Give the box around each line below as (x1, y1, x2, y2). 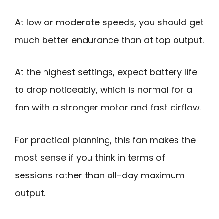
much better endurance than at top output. (15, 33, 204, 46)
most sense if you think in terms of (15, 151, 165, 164)
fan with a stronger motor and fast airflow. (15, 101, 201, 114)
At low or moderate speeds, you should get (15, 16, 204, 28)
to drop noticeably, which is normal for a (15, 84, 192, 96)
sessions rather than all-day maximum (15, 169, 185, 181)
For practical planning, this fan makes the (15, 133, 196, 146)
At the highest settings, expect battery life (15, 66, 197, 79)
